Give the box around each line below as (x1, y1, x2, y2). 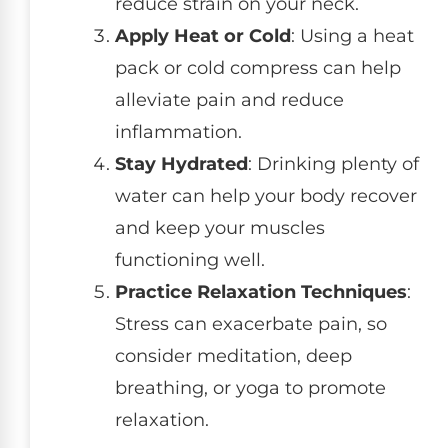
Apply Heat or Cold (115, 24, 291, 47)
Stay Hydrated (115, 152, 248, 175)
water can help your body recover (115, 184, 417, 207)
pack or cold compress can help (115, 56, 401, 79)
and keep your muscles (115, 216, 325, 239)
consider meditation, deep (115, 344, 352, 367)
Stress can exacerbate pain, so (115, 312, 387, 335)
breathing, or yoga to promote (115, 376, 386, 399)
